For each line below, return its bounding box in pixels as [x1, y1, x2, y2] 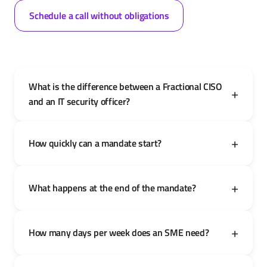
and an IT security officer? [29, 94, 130, 108]
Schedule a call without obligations [29, 8, 169, 23]
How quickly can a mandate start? [29, 135, 162, 150]
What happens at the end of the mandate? [29, 180, 196, 195]
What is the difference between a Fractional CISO [29, 79, 222, 94]
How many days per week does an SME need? [29, 225, 209, 240]
